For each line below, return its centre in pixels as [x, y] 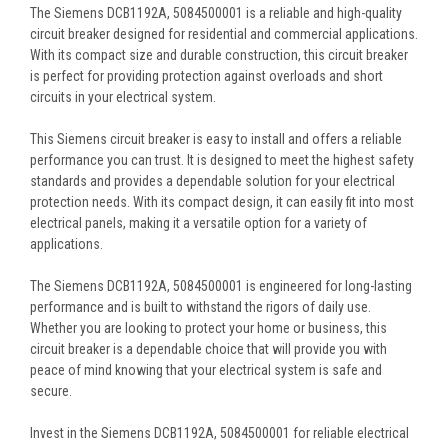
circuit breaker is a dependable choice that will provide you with [208, 348]
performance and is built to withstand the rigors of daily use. [200, 306]
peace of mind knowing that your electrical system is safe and [206, 369]
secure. [51, 390]
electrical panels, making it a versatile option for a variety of [198, 222]
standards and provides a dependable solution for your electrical [212, 180]
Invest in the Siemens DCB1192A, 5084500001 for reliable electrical [219, 432]
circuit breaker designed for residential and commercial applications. [224, 33]
